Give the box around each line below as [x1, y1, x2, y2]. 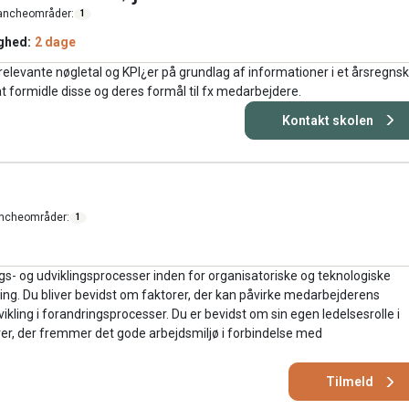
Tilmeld [325, 374, 373, 390]
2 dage [34, 34, 76, 49]
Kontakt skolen [281, 112, 373, 128]
